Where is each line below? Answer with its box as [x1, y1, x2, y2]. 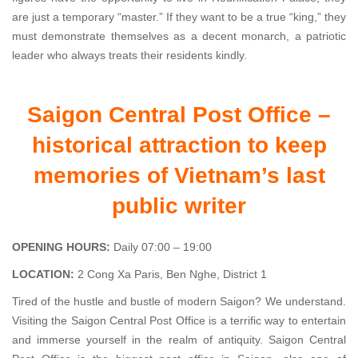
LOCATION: [12, 268, 74, 280]
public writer [112, 193, 246, 218]
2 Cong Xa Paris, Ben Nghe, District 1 [74, 268, 267, 280]
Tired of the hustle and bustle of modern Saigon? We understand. [12, 295, 346, 308]
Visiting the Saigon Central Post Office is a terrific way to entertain [12, 314, 346, 327]
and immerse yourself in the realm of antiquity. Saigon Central [12, 333, 346, 346]
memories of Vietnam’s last [33, 163, 325, 188]
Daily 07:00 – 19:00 [110, 241, 212, 253]
